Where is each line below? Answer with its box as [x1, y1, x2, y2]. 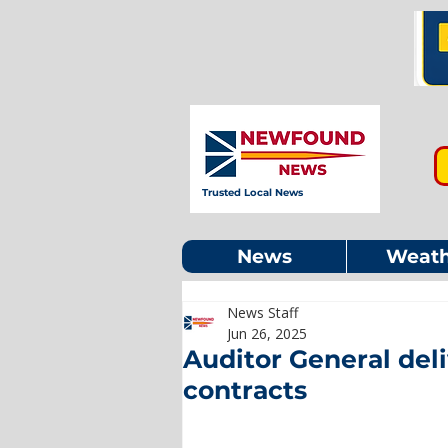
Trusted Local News [202, 186, 303, 199]
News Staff [227, 303, 298, 322]
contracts [183, 375, 307, 405]
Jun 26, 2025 [227, 324, 307, 343]
